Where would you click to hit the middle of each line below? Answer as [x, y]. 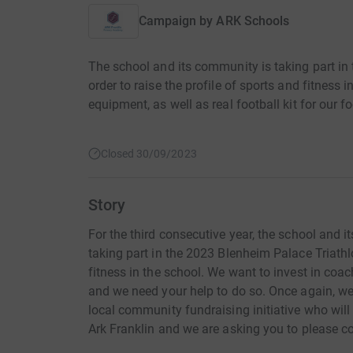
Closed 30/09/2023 [149, 153]
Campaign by [176, 21]
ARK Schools [253, 21]
